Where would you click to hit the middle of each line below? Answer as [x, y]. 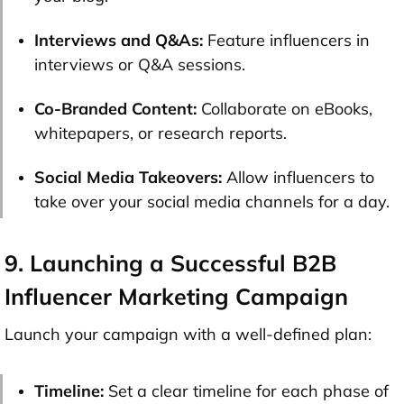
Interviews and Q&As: [119, 40]
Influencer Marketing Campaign [176, 296]
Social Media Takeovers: [128, 177]
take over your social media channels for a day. [212, 201]
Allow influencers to [298, 177]
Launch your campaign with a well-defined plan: [188, 334]
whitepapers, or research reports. [161, 133]
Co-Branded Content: [115, 108]
